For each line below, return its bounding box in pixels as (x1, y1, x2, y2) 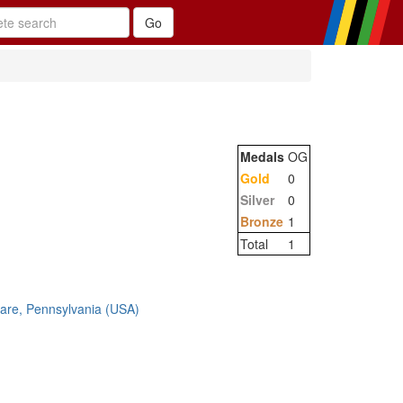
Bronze (240, 212, 283, 230)
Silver (240, 191, 274, 209)
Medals (240, 148, 284, 166)
